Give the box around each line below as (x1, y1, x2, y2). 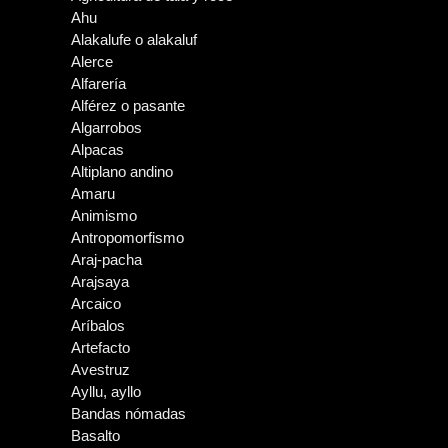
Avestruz (71, 361, 130, 378)
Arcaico (71, 295, 121, 312)
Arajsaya (71, 273, 129, 290)
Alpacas (71, 141, 124, 158)
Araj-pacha (71, 251, 142, 268)
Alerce (71, 53, 113, 70)
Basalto (71, 427, 120, 444)
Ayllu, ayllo (71, 383, 141, 400)
